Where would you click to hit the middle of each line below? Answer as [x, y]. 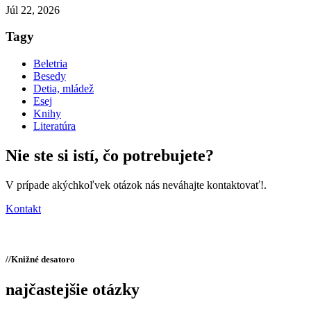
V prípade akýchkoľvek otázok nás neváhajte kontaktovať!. [136, 185]
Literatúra [54, 126]
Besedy [50, 76]
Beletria [50, 64]
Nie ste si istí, [54, 155]
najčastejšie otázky [73, 290]
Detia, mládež [64, 89]
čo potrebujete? [158, 155]
